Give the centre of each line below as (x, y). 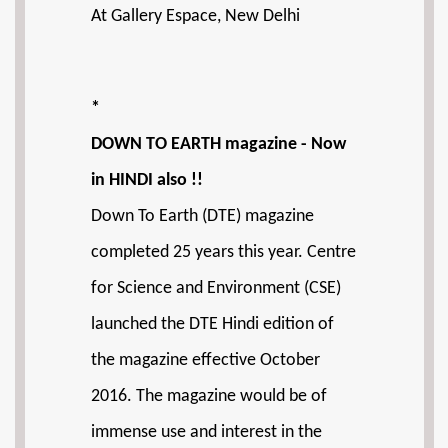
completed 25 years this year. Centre (223, 252)
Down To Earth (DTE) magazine (202, 216)
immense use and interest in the (206, 432)
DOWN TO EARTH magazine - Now (218, 144)
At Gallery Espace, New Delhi (195, 16)
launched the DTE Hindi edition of (212, 324)
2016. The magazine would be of (209, 396)
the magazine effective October (205, 360)
